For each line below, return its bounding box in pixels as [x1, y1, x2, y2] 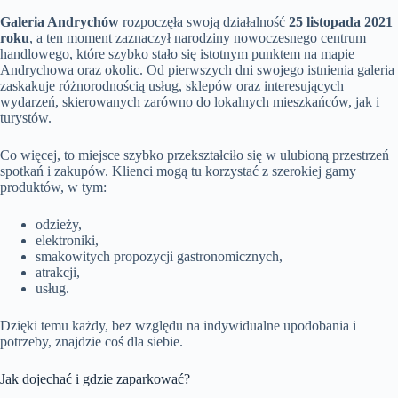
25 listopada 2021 [289, 14, 393, 29]
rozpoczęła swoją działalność [119, 14, 289, 29]
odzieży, [36, 217, 82, 232]
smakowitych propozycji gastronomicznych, [36, 249, 283, 264]
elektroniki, [36, 233, 99, 248]
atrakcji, [36, 265, 80, 280]
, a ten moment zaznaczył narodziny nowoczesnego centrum [29, 30, 366, 45]
